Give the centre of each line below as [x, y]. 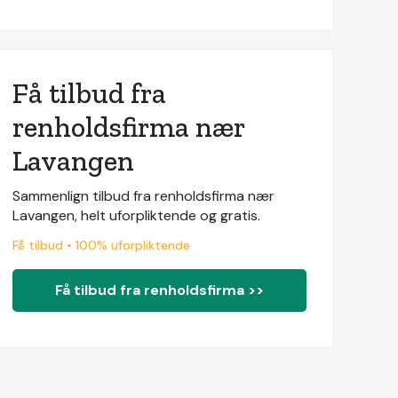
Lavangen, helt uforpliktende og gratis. [136, 215]
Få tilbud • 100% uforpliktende [101, 245]
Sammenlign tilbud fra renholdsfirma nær [143, 196]
